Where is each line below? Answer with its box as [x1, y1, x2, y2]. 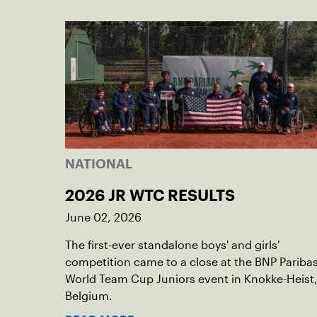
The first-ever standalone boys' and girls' [65, 239, 279, 251]
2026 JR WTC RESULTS [65, 190, 235, 201]
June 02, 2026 [65, 212, 142, 224]
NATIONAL [65, 159, 132, 168]
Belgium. [65, 290, 113, 302]
